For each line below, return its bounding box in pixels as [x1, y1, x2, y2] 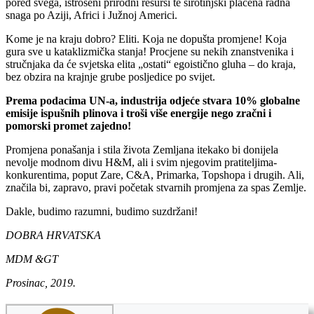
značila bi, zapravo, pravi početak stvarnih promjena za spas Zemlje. [6, 181, 306, 193]
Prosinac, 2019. [6, 276, 76, 289]
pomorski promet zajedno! [6, 119, 131, 132]
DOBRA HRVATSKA [6, 228, 101, 241]
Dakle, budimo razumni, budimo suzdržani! [6, 205, 198, 217]
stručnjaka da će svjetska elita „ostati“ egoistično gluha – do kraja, [6, 57, 296, 70]
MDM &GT [6, 252, 58, 265]
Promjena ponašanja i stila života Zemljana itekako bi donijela [6, 143, 278, 156]
